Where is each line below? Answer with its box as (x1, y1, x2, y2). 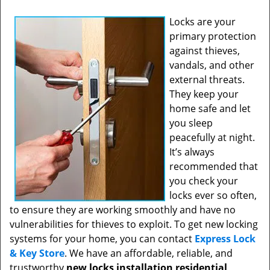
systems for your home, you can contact (10, 232, 195, 245)
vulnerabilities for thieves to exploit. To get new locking (10, 218, 258, 231)
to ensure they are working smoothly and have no (10, 203, 236, 216)
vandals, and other (169, 58, 254, 72)
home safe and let (169, 102, 251, 115)
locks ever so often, (169, 189, 257, 202)
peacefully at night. (169, 131, 255, 144)
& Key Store (10, 246, 64, 260)
